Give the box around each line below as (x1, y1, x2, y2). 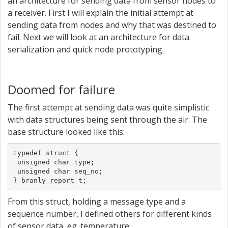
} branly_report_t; (13, 176, 87, 184)
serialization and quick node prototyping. (8, 44, 164, 55)
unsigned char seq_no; (13, 167, 103, 175)
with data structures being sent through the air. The (8, 114, 207, 125)
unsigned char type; (13, 158, 95, 166)
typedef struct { (13, 149, 78, 157)
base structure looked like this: (8, 126, 125, 137)
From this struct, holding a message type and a (8, 196, 186, 207)
